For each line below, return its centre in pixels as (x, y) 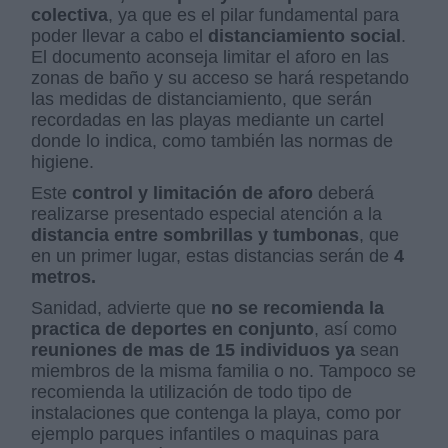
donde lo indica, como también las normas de (212, 141)
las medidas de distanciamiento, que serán (202, 99)
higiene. (63, 162)
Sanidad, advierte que (121, 308)
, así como (356, 329)
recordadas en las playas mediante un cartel (208, 120)
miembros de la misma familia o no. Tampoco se (224, 371)
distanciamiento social (305, 36)
